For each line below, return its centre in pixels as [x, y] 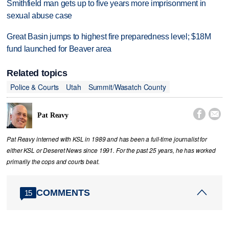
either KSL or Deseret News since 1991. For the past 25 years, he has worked [111, 151]
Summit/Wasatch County [127, 87]
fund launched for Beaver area [59, 49]
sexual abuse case [39, 16]
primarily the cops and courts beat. [53, 162]
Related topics [37, 73]
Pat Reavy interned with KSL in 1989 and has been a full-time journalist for [107, 139]
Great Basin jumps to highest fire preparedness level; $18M [109, 36]
